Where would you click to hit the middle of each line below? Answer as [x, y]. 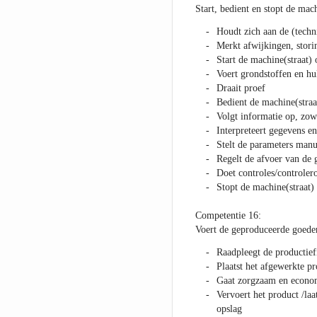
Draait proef [241, 88]
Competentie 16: [228, 216]
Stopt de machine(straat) [265, 188]
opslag [229, 309]
